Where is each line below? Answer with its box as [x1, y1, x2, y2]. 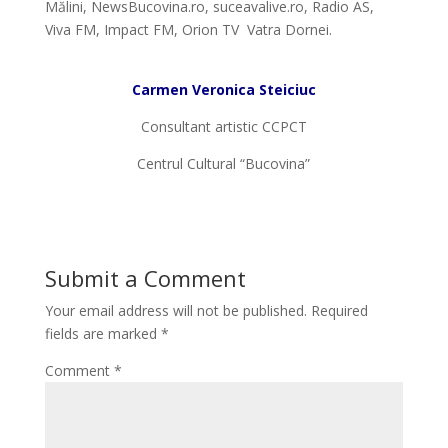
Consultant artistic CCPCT [140, 117, 307, 136]
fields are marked [44, 324, 161, 343]
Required [310, 301, 368, 320]
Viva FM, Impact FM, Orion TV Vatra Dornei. [44, 20, 332, 39]
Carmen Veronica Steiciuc [131, 80, 316, 99]
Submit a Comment [44, 263, 246, 293]
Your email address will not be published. [44, 301, 307, 320]
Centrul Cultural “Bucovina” [137, 154, 311, 173]
